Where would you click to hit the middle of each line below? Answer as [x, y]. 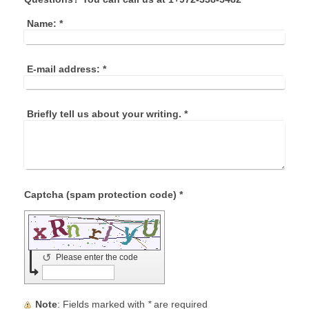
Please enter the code [98, 258]
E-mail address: [63, 69]
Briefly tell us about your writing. [104, 114]
